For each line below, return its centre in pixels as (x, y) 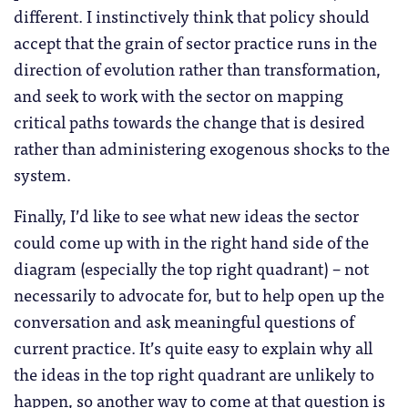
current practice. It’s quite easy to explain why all (193, 347)
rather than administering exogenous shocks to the (202, 147)
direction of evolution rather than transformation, (197, 68)
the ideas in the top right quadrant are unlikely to (194, 373)
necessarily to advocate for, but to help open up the (199, 294)
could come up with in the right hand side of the (191, 241)
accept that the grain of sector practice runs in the (195, 41)
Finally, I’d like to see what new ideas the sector (186, 214)
